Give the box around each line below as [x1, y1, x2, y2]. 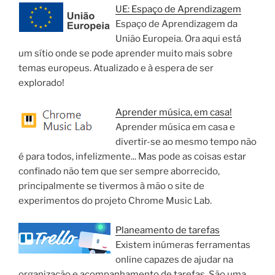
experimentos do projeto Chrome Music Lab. [18, 195, 212, 206]
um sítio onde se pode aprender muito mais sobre [18, 48, 233, 59]
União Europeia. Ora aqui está [115, 33, 241, 44]
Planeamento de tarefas [115, 225, 220, 236]
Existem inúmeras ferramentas [115, 239, 250, 250]
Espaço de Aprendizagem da [115, 18, 238, 29]
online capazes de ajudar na [115, 254, 233, 265]
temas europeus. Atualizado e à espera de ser [18, 63, 214, 74]
